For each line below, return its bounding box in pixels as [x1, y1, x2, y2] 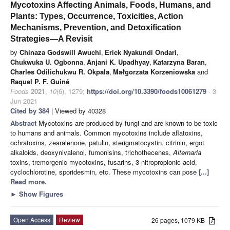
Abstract [10, 118, 39, 128]
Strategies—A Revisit [10, 34, 92, 43]
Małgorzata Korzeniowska [113, 66, 195, 76]
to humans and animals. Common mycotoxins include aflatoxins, [10, 127, 203, 138]
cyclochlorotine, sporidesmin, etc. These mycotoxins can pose [10, 166, 199, 177]
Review [59, 215, 80, 224]
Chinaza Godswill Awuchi [20, 47, 101, 57]
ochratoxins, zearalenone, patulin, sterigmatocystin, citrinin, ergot [10, 137, 204, 147]
